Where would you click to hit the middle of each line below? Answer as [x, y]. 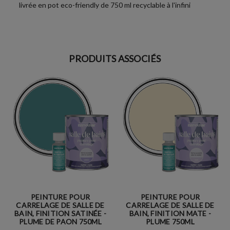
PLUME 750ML [170, 222]
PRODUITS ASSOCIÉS [115, 59]
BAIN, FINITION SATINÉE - [60, 214]
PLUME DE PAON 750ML [60, 222]
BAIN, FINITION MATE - [170, 214]
